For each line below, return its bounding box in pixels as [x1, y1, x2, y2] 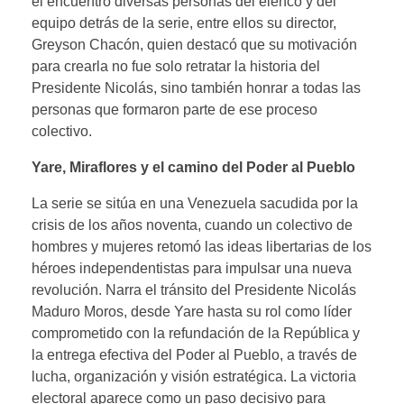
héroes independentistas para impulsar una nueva [32, 260, 352, 276]
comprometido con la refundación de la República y [32, 325, 360, 341]
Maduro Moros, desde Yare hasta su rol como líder [32, 303, 352, 319]
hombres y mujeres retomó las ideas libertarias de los [32, 238, 372, 254]
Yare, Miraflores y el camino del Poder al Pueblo [32, 159, 355, 175]
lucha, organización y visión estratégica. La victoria [32, 368, 356, 384]
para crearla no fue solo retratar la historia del [32, 58, 320, 74]
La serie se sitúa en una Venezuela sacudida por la [32, 195, 358, 211]
